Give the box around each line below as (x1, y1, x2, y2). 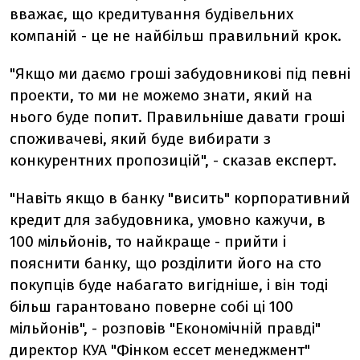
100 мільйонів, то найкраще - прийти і (10, 232, 286, 251)
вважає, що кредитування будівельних (10, 5, 293, 23)
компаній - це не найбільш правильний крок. (10, 27, 342, 45)
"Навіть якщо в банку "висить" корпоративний (10, 189, 350, 207)
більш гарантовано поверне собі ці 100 (10, 297, 293, 316)
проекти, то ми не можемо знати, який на (10, 86, 313, 104)
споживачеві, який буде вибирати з (10, 129, 271, 148)
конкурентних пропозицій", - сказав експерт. (10, 151, 337, 170)
